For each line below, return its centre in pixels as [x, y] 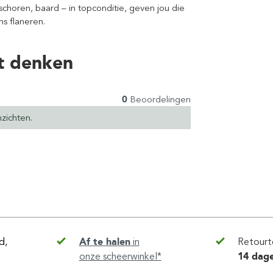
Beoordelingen [159, 99]
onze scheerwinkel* [120, 257]
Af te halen [105, 242]
